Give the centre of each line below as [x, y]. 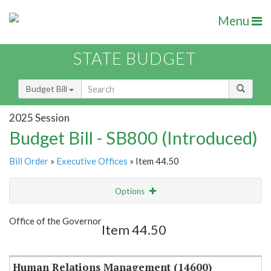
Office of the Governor [55, 221]
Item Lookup [36, 241]
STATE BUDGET [135, 59]
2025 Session [39, 117]
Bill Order [29, 161]
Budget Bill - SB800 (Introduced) [133, 138]
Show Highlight [98, 216]
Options [131, 191]
